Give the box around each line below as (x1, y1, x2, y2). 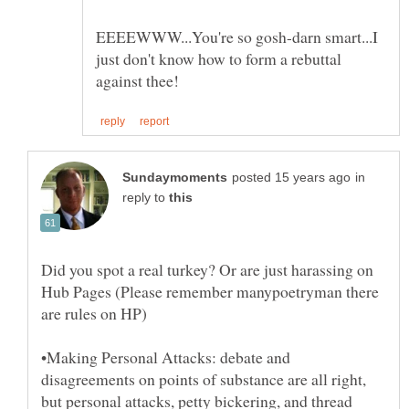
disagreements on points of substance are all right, (41, 367, 366, 390)
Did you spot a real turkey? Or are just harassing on (41, 257, 373, 280)
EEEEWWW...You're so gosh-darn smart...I (96, 26, 378, 48)
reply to (122, 190, 169, 204)
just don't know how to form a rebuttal (96, 47, 341, 70)
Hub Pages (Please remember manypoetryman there (41, 279, 379, 302)
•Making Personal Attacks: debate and (41, 345, 290, 368)
